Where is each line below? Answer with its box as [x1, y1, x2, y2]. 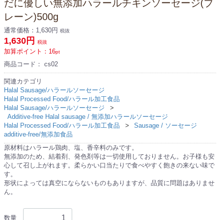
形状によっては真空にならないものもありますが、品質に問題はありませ [4, 179, 215, 187]
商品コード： [4, 60, 44, 68]
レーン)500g [4, 11, 58, 22]
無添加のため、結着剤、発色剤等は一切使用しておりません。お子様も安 [4, 152, 215, 160]
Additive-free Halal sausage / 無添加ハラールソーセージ [7, 112, 168, 120]
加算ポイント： [4, 47, 49, 55]
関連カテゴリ [4, 77, 42, 85]
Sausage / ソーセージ [134, 121, 197, 129]
